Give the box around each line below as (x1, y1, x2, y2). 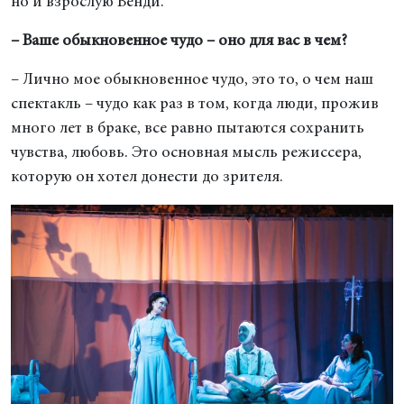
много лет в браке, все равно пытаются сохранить (11, 121, 364, 137)
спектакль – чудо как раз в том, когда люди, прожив (11, 96, 379, 113)
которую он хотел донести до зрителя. (11, 170, 283, 186)
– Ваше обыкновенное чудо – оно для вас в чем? (11, 33, 347, 50)
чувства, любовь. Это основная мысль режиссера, (11, 145, 362, 161)
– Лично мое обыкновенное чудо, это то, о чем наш (11, 72, 373, 88)
